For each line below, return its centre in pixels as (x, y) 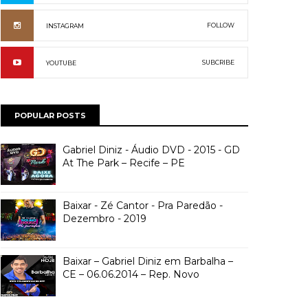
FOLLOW (221, 25)
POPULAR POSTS (50, 115)
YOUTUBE (61, 63)
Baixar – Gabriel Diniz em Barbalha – (148, 261)
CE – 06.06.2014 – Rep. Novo (131, 274)
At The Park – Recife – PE (124, 163)
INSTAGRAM (65, 26)
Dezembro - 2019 (104, 219)
